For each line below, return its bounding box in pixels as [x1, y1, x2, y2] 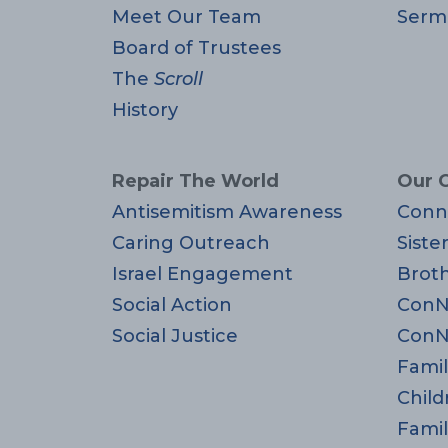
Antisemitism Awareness [112, 201, 342, 224]
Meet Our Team [112, 6, 261, 29]
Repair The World [112, 170, 279, 193]
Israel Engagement [112, 263, 293, 286]
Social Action [112, 294, 232, 317]
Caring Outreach [112, 232, 270, 255]
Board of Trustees [112, 37, 281, 60]
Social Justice [112, 325, 238, 348]
